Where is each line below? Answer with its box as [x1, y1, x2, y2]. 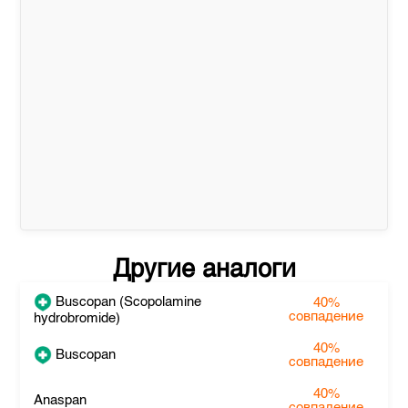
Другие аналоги [112, 258, 296, 282]
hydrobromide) [34, 311, 121, 325]
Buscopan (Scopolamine [52, 294, 202, 309]
